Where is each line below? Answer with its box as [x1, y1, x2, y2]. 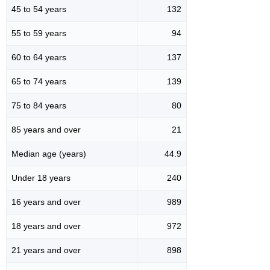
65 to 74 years [11, 76, 66, 86]
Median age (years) [11, 148, 86, 159]
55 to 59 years [11, 28, 66, 38]
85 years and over [11, 124, 81, 134]
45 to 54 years [11, 4, 66, 14]
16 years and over [11, 196, 81, 207]
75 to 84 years [11, 100, 66, 110]
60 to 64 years [11, 52, 66, 62]
